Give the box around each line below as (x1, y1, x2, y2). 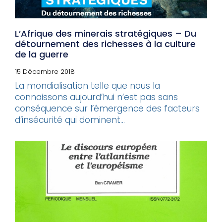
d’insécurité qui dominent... (15, 113, 125, 126)
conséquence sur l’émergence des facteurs (15, 102, 200, 114)
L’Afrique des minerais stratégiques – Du (15, 27, 196, 40)
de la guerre (15, 48, 68, 60)
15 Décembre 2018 (15, 66, 75, 76)
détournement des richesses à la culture (15, 37, 196, 50)
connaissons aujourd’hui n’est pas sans (15, 91, 178, 103)
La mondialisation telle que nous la (15, 79, 160, 92)
